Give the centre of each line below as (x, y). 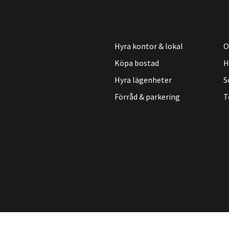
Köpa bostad (137, 63)
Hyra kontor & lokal (149, 46)
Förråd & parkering (147, 96)
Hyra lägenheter (143, 79)
